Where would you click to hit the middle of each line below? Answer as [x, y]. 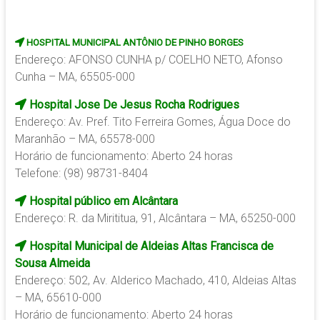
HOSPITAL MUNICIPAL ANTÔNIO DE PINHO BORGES [135, 43]
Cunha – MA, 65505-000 [75, 77]
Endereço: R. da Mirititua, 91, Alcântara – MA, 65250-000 [155, 219]
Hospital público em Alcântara [102, 201]
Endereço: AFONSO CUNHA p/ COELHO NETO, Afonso [149, 60]
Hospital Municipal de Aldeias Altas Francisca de [151, 246]
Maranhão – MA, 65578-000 [85, 139]
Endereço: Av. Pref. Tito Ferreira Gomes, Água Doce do [152, 122]
